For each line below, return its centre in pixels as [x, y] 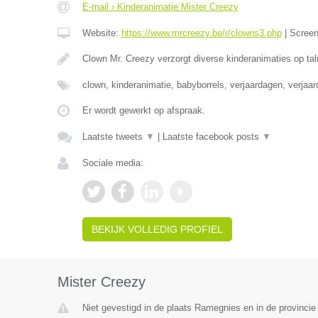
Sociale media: [113, 163]
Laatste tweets [114, 137]
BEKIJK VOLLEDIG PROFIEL [157, 230]
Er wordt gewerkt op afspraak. [143, 111]
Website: [102, 33]
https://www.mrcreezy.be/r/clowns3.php [201, 33]
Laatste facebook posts [212, 137]
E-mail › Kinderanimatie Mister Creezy [160, 7]
